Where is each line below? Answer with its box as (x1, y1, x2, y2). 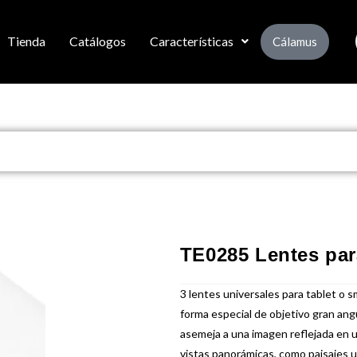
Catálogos (69, 33, 126, 49)
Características (149, 33, 233, 49)
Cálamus (272, 33, 317, 49)
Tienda (6, 33, 45, 49)
